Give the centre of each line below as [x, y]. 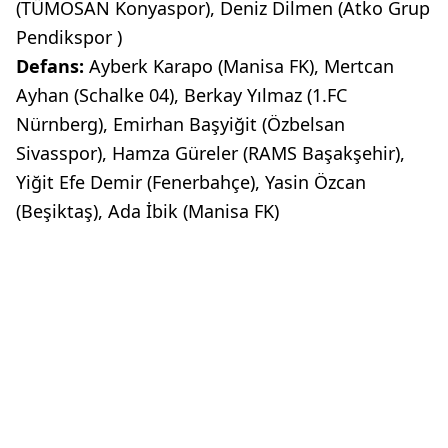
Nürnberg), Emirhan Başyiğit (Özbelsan [180, 124]
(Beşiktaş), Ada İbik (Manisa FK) [147, 211]
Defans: [52, 66]
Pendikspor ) [69, 37]
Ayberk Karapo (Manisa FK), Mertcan [241, 66]
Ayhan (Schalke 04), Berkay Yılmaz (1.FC [181, 95]
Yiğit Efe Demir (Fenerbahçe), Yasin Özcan [191, 182]
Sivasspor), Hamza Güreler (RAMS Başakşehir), [210, 153]
